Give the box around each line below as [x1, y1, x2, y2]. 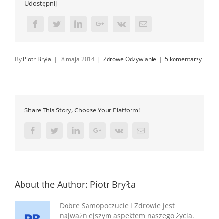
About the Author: [15, 178, 90, 190]
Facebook [36, 126, 66, 134]
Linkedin [79, 126, 107, 134]
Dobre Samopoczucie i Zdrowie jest [60, 200, 175, 210]
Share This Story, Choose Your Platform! [24, 105, 140, 114]
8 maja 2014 [61, 54, 95, 63]
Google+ [101, 126, 128, 134]
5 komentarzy [165, 54, 202, 63]
